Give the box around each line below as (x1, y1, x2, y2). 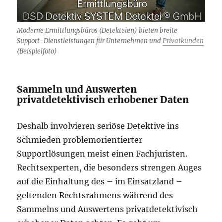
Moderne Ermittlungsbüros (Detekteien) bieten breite (17, 26, 178, 35)
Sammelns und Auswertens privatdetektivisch (17, 204, 198, 214)
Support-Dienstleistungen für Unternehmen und (17, 37, 163, 45)
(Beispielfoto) (17, 47, 57, 55)
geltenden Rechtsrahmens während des (17, 190, 173, 200)
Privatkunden (163, 37, 204, 45)
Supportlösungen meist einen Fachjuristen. (17, 149, 188, 159)
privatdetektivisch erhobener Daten (17, 94, 189, 106)
